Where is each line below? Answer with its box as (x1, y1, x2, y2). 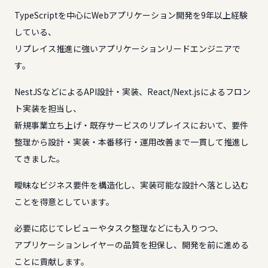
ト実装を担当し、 (14, 102, 81, 114)
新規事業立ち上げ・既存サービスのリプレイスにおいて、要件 (14, 119, 248, 131)
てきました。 (14, 153, 65, 165)
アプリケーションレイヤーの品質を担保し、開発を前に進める (14, 239, 249, 251)
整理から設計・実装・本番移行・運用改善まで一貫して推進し (14, 136, 249, 148)
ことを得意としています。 (14, 196, 114, 208)
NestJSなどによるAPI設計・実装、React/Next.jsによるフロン (14, 86, 251, 98)
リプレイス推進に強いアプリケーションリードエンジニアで (14, 42, 240, 54)
